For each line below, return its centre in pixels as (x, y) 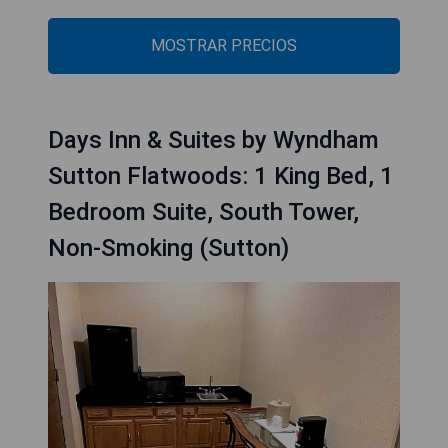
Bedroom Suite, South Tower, (203, 212)
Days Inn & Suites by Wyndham (213, 140)
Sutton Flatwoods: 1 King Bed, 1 (221, 176)
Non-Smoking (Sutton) (168, 248)
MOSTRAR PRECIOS (224, 45)
